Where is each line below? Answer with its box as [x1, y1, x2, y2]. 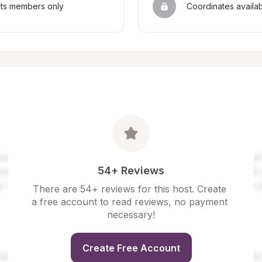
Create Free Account [82, 242, 180, 254]
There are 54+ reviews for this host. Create [33, 183, 226, 195]
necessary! [107, 209, 155, 220]
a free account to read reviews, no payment [32, 196, 227, 208]
